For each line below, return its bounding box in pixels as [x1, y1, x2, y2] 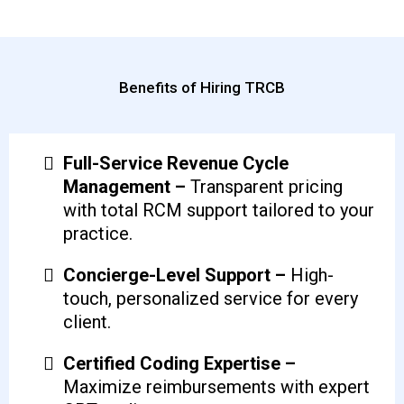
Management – [63, 176, 186, 197]
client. [63, 311, 111, 333]
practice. [63, 223, 133, 244]
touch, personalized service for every [63, 288, 358, 309]
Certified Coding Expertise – [63, 353, 296, 374]
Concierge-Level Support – [63, 264, 286, 286]
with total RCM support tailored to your [63, 199, 374, 221]
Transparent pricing [186, 176, 343, 197]
